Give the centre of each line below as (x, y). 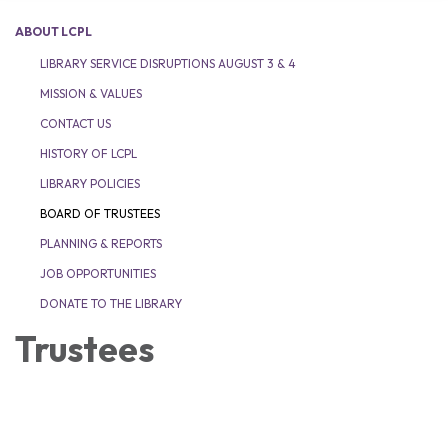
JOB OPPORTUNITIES (98, 273)
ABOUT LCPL (53, 31)
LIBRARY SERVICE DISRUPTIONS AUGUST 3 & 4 (168, 63)
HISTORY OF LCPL (88, 153)
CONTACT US (75, 123)
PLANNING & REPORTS (101, 243)
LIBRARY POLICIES (90, 183)
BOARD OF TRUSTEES (100, 213)
